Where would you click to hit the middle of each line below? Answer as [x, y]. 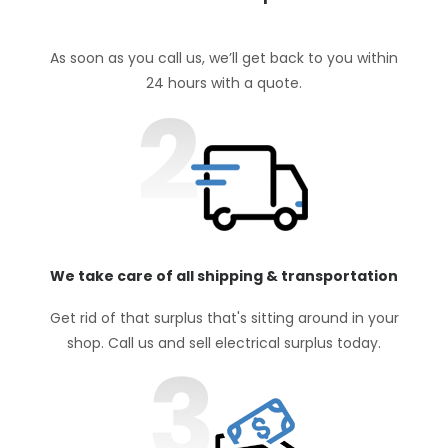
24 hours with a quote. [224, 82]
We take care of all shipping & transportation [224, 275]
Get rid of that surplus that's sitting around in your [224, 317]
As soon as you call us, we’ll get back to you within [224, 57]
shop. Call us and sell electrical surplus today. [224, 342]
